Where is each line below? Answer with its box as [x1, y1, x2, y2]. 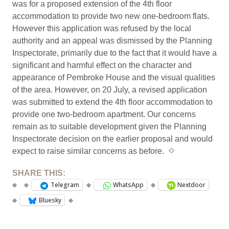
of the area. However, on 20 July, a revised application [12, 85, 207, 94]
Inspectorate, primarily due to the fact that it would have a [12, 48, 217, 57]
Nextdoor [177, 180, 205, 190]
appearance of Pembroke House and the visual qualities [12, 73, 215, 82]
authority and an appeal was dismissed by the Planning [12, 36, 212, 45]
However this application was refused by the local [12, 24, 191, 33]
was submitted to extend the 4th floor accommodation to [12, 97, 213, 106]
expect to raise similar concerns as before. [12, 146, 166, 155]
